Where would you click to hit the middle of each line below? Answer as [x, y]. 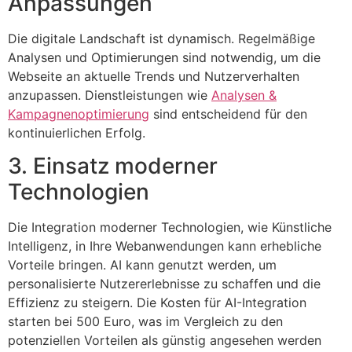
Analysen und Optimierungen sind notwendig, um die [164, 57]
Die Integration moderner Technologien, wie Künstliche [170, 227]
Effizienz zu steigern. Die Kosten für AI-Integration [157, 303]
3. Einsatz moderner [113, 166]
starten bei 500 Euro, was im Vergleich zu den [145, 322]
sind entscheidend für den [228, 114]
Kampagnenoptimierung [79, 114]
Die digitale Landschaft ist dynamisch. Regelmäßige [161, 38]
